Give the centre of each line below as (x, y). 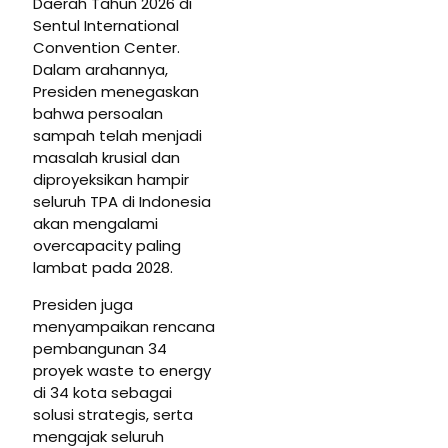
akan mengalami (95, 224)
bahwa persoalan (98, 114)
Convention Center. (106, 48)
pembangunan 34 (100, 349)
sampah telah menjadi (117, 136)
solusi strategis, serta (113, 415)
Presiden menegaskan (116, 92)
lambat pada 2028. (103, 268)
